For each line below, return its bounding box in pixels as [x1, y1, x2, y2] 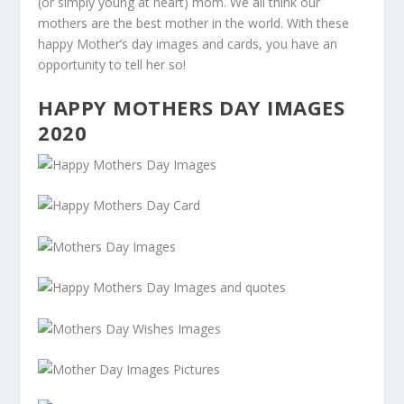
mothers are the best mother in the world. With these [38, 14, 350, 32]
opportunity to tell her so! [38, 55, 187, 73]
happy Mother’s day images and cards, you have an [38, 34, 338, 52]
